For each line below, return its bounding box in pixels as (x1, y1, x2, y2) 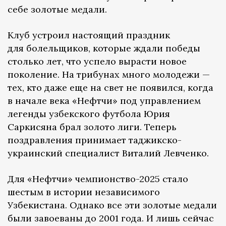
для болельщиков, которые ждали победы (8, 42, 200, 54)
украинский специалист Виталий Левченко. (8, 147, 209, 159)
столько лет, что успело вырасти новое (8, 55, 187, 67)
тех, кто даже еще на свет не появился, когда (8, 81, 213, 93)
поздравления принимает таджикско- (8, 134, 182, 146)
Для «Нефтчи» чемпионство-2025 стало (8, 173, 188, 185)
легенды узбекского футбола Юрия (8, 107, 170, 120)
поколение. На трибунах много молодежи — (8, 68, 210, 80)
